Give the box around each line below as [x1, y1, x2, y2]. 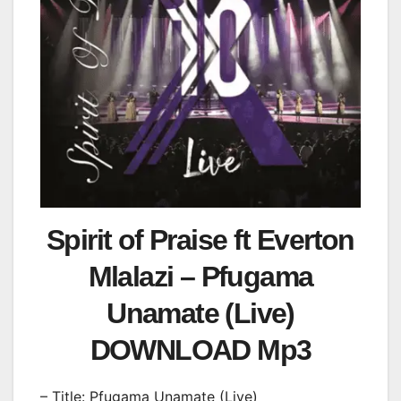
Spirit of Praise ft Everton [47, 224, 354, 257]
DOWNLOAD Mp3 [90, 334, 311, 367]
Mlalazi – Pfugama [88, 260, 313, 294]
